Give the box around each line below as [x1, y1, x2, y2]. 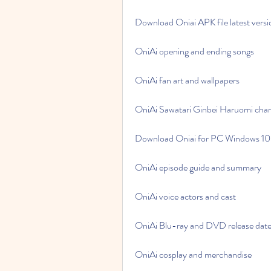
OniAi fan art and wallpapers [135, 73, 240, 87]
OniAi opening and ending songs [135, 44, 254, 58]
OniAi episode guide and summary [135, 160, 261, 174]
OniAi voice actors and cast [135, 189, 236, 203]
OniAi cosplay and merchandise [135, 247, 252, 261]
